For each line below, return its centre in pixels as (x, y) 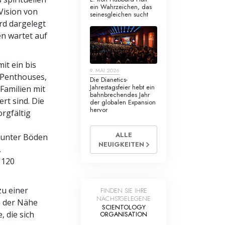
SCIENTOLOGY (124, 207)
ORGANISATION (124, 214)
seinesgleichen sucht (119, 14)
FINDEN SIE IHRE (124, 191)
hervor (99, 110)
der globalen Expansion (123, 102)
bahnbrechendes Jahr (120, 95)
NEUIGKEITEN (122, 145)
